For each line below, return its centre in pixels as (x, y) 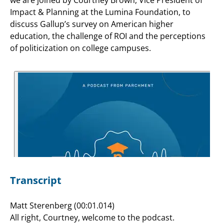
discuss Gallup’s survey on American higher (92, 24)
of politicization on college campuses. (80, 48)
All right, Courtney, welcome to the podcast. (92, 217)
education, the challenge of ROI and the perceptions (108, 36)
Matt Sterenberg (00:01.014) (62, 205)
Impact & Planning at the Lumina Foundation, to (100, 12)
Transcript (36, 180)
